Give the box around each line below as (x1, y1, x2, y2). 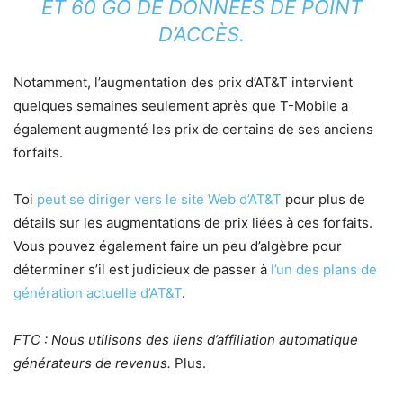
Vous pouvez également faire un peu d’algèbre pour (13, 237, 342, 255)
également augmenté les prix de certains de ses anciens (13, 121, 373, 139)
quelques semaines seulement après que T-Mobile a (13, 97, 348, 115)
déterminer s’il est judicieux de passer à (13, 261, 271, 279)
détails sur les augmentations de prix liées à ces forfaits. (13, 214, 372, 232)
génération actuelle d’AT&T (13, 284, 182, 302)
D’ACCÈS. (158, 22, 245, 47)
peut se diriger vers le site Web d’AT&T (37, 191, 282, 209)
